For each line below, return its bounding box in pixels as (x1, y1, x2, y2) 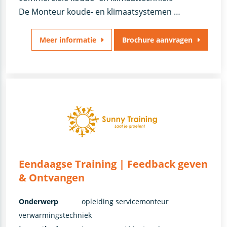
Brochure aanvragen (122, 34, 193, 45)
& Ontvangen (18, 171, 85, 185)
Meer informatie (40, 34, 96, 45)
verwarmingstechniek (18, 210, 92, 220)
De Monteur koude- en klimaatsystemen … (18, 6, 180, 17)
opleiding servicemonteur (81, 197, 169, 207)
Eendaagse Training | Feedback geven (18, 157, 208, 171)
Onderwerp (18, 197, 58, 207)
